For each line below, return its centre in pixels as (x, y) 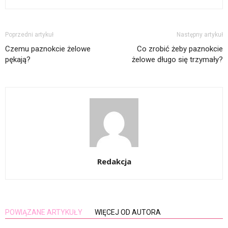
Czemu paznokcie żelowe (48, 49)
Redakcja (114, 162)
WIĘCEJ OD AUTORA (128, 212)
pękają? (18, 60)
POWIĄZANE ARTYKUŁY (44, 212)
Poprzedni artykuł (29, 35)
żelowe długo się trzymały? (177, 60)
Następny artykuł (200, 35)
